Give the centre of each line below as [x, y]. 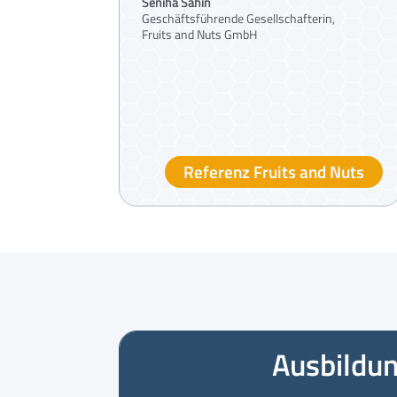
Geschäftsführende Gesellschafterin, [239, 18]
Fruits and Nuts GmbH [200, 34]
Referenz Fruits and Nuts [274, 171]
